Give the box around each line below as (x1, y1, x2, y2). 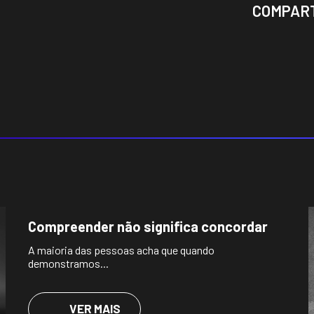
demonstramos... (27, 256, 109, 270)
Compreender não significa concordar (27, 217, 268, 235)
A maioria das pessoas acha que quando (27, 243, 214, 257)
